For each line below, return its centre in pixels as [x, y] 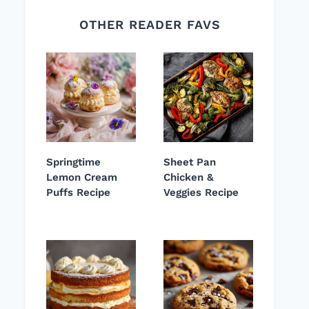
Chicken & [189, 178]
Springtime [73, 162]
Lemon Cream [82, 178]
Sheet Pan [190, 162]
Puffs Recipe [78, 193]
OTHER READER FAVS [150, 25]
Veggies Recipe [201, 193]
